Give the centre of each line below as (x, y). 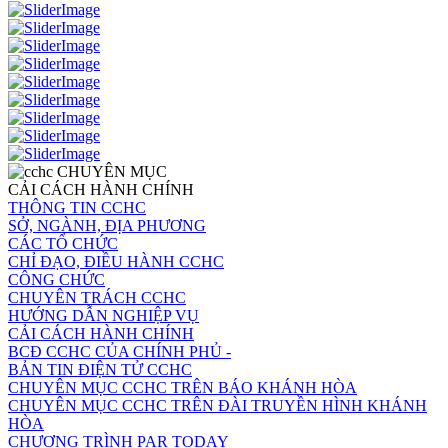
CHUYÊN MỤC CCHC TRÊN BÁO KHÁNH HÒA (182, 388)
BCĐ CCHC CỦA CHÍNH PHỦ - (119, 352)
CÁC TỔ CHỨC (63, 244)
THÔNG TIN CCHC (77, 208)
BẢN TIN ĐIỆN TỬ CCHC (100, 370)
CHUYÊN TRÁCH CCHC (97, 298)
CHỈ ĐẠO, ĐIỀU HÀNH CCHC (116, 262)
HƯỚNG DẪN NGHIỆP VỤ (103, 316)
